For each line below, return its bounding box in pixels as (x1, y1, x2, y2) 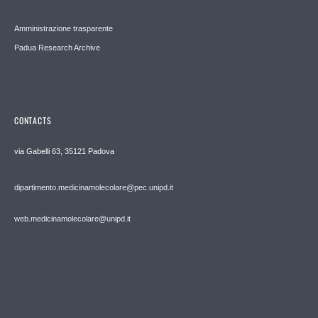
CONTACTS (14, 114, 52, 127)
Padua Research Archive (14, 43, 100, 52)
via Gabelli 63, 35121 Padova (14, 147, 114, 156)
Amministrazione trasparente (14, 23, 113, 33)
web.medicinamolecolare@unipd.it (14, 214, 131, 224)
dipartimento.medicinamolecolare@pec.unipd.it (14, 183, 173, 192)
